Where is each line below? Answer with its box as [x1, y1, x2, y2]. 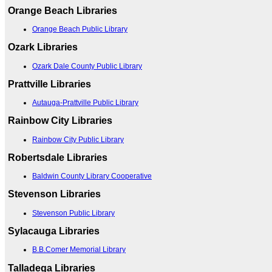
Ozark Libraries [8, 42, 78, 53]
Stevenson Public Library [32, 208, 115, 217]
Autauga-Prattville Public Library [32, 98, 138, 107]
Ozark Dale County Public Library [32, 61, 142, 70]
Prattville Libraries [8, 78, 91, 89]
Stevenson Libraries [8, 189, 101, 200]
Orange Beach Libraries [8, 5, 117, 16]
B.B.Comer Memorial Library [32, 245, 126, 254]
